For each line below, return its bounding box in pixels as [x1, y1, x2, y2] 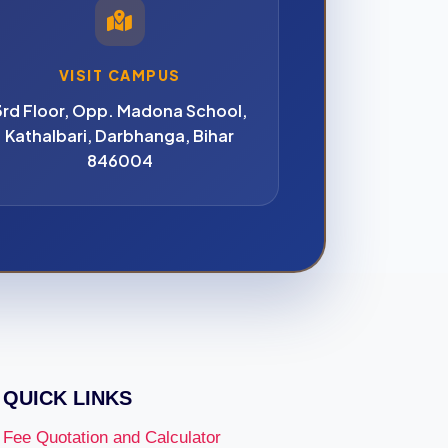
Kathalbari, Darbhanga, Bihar [5, 124, 235, 146]
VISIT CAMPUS [58, 65, 181, 84]
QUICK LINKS [3, 387, 132, 409]
